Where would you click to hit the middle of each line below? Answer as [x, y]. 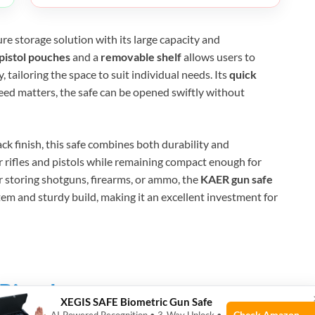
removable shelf [141, 56]
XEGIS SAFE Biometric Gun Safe [136, 302]
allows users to [218, 56]
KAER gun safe [237, 179]
